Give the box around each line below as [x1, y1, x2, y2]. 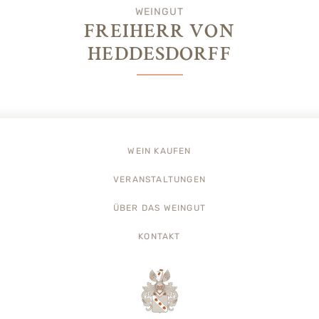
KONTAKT [138, 231, 181, 242]
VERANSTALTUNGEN [113, 174, 206, 185]
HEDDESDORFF [88, 41, 231, 68]
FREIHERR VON [84, 18, 235, 45]
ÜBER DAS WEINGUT [113, 203, 206, 214]
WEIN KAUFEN [127, 146, 192, 157]
